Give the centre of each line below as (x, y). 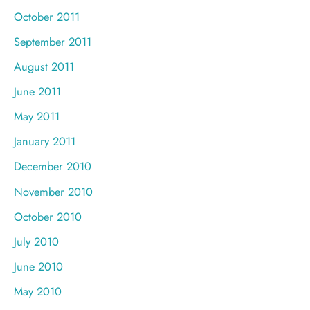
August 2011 (44, 67)
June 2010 (38, 266)
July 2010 (36, 241)
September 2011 (53, 41)
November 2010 (53, 191)
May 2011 (37, 117)
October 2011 (47, 16)
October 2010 (48, 216)
